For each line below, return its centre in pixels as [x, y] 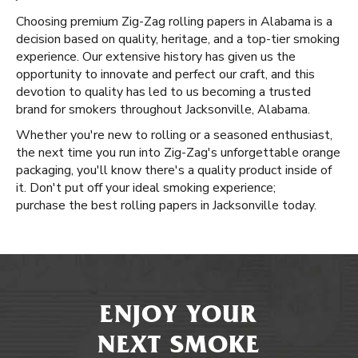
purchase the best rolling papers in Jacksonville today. [166, 205]
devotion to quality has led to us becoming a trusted [163, 92]
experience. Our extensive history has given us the [156, 57]
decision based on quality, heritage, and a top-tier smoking [178, 39]
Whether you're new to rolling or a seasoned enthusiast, [174, 135]
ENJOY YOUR [179, 317]
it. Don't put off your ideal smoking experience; [146, 188]
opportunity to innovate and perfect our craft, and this [165, 74]
